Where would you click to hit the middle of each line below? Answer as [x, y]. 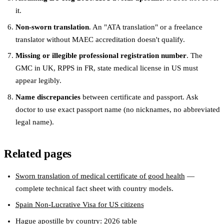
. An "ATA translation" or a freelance [145, 27]
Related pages [38, 154]
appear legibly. [38, 81]
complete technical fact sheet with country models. [94, 188]
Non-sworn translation [52, 27]
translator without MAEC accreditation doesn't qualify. [100, 39]
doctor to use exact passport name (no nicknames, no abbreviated [117, 109]
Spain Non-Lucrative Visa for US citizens [79, 205]
